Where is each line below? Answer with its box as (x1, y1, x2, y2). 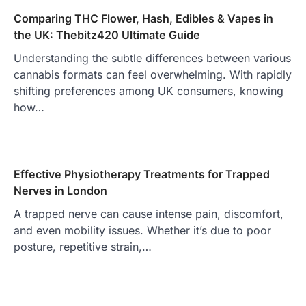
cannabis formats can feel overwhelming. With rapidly (14, 67, 292, 81)
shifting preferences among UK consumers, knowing (14, 83, 283, 98)
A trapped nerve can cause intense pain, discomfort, (14, 206, 283, 221)
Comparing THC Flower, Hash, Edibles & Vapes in (14, 11, 273, 25)
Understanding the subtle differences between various (14, 51, 291, 65)
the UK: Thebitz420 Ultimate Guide (14, 27, 200, 42)
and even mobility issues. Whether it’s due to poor (14, 223, 271, 237)
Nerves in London (14, 183, 107, 197)
